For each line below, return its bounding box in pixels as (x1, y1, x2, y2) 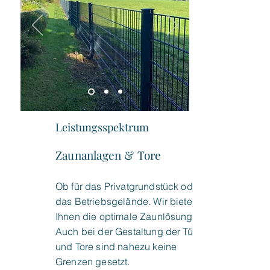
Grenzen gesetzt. (55, 256, 133, 268)
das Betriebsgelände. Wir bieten (55, 195, 198, 207)
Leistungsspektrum (55, 120, 149, 134)
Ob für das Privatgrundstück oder (55, 180, 202, 192)
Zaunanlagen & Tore (55, 147, 162, 163)
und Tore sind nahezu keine (55, 240, 177, 253)
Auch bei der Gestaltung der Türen (55, 225, 207, 237)
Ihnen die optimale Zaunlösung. (55, 210, 195, 222)
